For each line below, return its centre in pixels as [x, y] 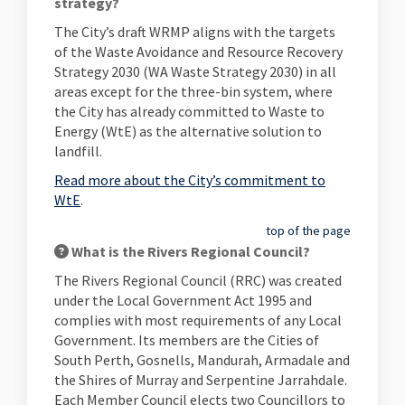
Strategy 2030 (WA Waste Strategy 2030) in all [195, 71]
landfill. [80, 151]
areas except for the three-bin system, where [193, 91]
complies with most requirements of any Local [198, 320]
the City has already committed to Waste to [189, 111]
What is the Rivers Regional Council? [189, 251]
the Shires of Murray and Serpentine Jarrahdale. [201, 380]
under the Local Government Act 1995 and [183, 300]
